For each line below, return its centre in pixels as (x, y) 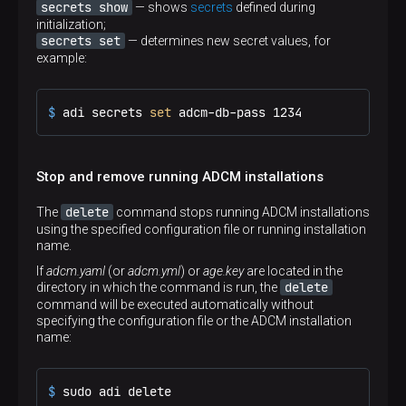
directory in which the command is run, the (158, 287)
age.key (223, 271)
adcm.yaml (76, 271)
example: (62, 58)
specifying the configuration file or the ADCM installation (194, 321)
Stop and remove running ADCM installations (180, 177)
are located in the (293, 271)
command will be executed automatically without (175, 304)
